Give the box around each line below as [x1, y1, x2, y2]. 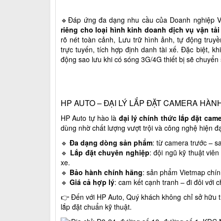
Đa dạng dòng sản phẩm [70, 137, 152, 147]
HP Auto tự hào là [61, 112, 119, 123]
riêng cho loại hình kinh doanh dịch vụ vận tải [61, 24, 220, 35]
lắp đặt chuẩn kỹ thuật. [61, 201, 132, 212]
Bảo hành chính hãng [70, 167, 143, 177]
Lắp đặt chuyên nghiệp [70, 147, 149, 157]
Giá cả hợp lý [70, 177, 114, 187]
